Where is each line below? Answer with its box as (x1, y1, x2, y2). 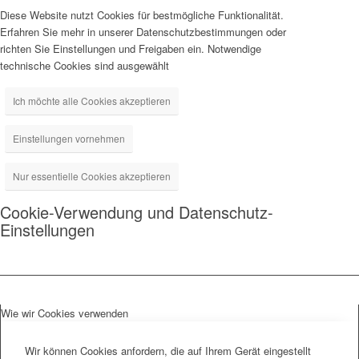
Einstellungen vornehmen (13, 131, 125, 146)
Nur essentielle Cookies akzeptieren (13, 169, 171, 184)
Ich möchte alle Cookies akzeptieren (13, 94, 171, 108)
